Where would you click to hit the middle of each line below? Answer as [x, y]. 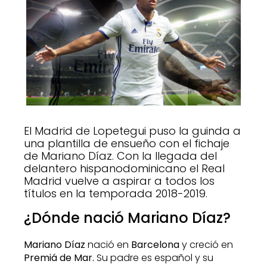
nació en [108, 245]
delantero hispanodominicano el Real [124, 168]
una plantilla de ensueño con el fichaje [127, 143]
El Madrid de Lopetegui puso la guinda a [132, 131]
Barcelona [155, 245]
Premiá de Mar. [59, 258]
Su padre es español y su [154, 258]
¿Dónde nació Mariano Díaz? [127, 218]
